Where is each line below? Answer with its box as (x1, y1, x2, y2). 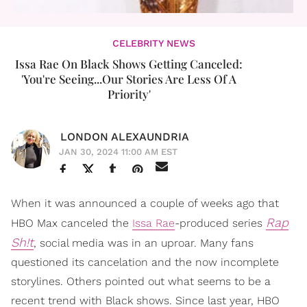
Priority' (107, 86, 151, 102)
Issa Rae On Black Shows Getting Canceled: (15, 56, 243, 72)
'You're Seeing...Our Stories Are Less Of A (21, 71, 236, 87)
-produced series (175, 217, 266, 230)
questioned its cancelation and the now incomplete (11, 256, 279, 269)
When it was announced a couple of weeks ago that (11, 197, 279, 210)
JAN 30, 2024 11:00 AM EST (59, 147, 177, 158)
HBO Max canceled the (11, 217, 132, 230)
